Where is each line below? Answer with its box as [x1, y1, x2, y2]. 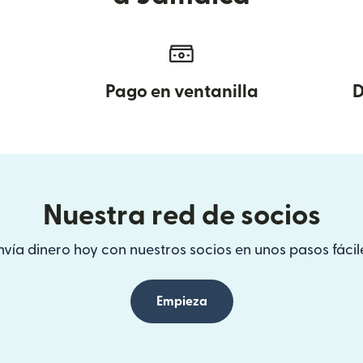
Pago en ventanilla [105, 83, 258, 100]
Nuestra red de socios [42, 202, 321, 230]
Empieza [156, 295, 207, 308]
